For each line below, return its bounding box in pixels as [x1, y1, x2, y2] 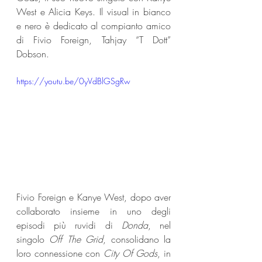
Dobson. [16, 47, 49, 60]
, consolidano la [103, 232, 171, 246]
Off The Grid [49, 232, 104, 246]
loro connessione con [16, 246, 104, 260]
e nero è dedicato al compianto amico [16, 19, 171, 32]
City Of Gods [104, 246, 158, 260]
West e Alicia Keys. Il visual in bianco [16, 5, 171, 18]
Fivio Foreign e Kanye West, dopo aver [16, 190, 171, 204]
